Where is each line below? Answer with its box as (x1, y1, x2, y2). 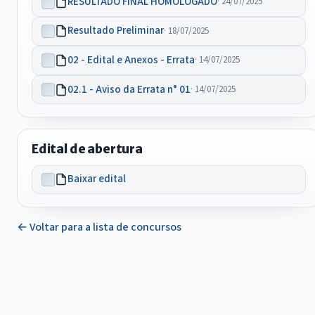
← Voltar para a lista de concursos (17, 219, 181, 236)
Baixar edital (67, 172, 127, 187)
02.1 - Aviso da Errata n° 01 (67, 82, 191, 97)
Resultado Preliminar (67, 23, 165, 39)
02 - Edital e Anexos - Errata (67, 52, 195, 67)
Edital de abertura (32, 141, 143, 157)
